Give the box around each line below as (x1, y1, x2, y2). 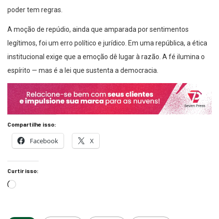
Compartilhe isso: (7, 120, 56, 128)
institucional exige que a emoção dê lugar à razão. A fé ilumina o (7, 53, 205, 61)
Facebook (30, 136, 58, 145)
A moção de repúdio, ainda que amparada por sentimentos (7, 25, 189, 34)
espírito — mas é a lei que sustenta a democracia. (7, 66, 158, 75)
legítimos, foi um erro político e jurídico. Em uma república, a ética (7, 39, 207, 47)
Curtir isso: (7, 167, 39, 174)
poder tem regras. (7, 6, 63, 14)
